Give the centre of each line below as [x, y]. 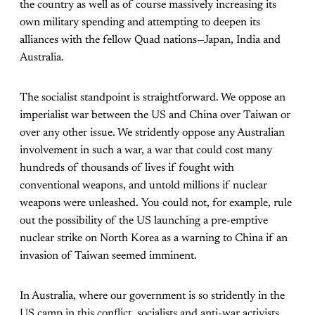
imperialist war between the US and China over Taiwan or [155, 115]
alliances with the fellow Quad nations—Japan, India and [150, 40]
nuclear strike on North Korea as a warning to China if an [154, 238]
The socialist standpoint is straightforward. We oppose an [153, 97]
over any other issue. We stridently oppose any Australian [152, 133]
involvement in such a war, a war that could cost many [146, 150]
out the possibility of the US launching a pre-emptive [144, 220]
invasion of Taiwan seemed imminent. [108, 256]
